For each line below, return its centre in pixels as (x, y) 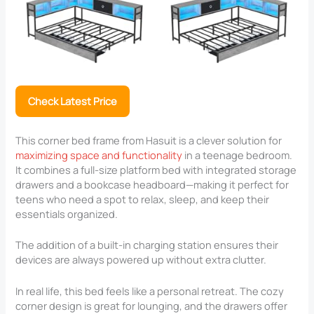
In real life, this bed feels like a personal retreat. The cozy (150, 291)
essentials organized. (67, 213)
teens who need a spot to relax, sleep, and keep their (143, 199)
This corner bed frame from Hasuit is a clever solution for (149, 140)
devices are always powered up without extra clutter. (141, 260)
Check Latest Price (73, 101)
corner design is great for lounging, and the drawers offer (152, 305)
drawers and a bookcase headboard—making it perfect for (152, 184)
